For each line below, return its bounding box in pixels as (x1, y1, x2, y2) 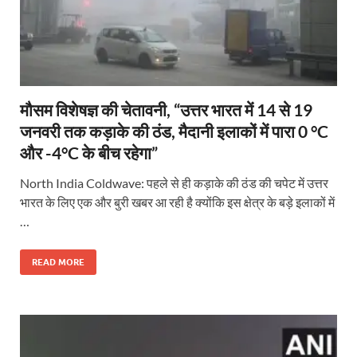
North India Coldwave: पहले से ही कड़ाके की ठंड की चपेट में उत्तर (20, 175, 328, 191)
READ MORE (32, 257, 84, 269)
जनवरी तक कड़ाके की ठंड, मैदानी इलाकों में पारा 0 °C (20, 121, 328, 142)
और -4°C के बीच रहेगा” (20, 143, 158, 163)
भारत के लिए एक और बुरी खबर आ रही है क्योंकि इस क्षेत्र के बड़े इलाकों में (20, 194, 335, 210)
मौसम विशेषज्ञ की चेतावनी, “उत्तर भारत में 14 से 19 (20, 100, 312, 120)
